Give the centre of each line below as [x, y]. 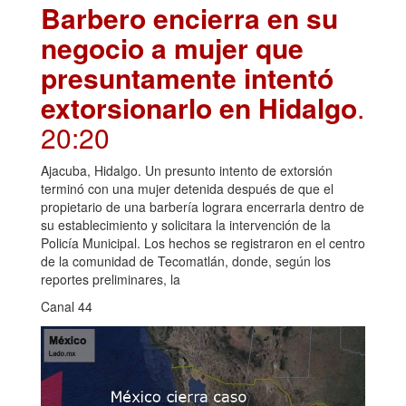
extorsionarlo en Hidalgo [199, 108]
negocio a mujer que [172, 48]
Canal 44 [67, 307]
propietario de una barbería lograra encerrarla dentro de [203, 207]
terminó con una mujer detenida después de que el [187, 189]
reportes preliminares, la [111, 280]
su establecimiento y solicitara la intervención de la [186, 225]
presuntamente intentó [187, 78]
